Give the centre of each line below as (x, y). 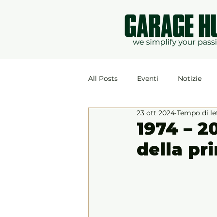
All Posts (103, 78)
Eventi (148, 78)
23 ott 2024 (156, 113)
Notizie (190, 78)
